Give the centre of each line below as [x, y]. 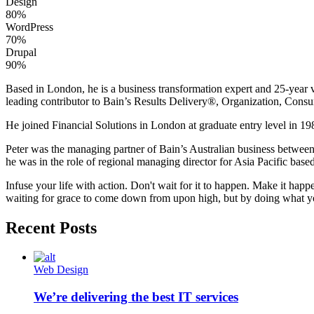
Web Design [61, 270]
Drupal [21, 52]
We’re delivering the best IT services [136, 297]
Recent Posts [51, 227]
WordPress [29, 27]
